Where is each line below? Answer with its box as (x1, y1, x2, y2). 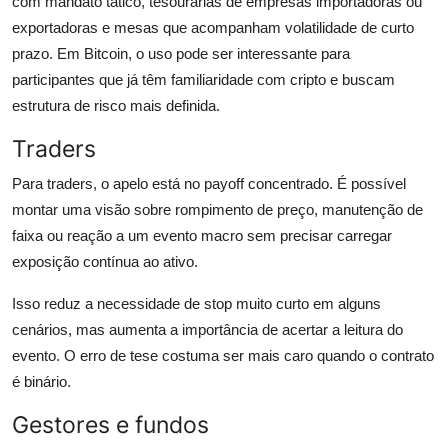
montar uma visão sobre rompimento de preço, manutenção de (12, 201, 423, 219)
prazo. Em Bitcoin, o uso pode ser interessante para (12, 45, 350, 63)
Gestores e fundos (12, 410, 209, 440)
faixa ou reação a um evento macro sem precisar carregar (12, 227, 392, 245)
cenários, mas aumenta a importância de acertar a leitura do (12, 321, 403, 339)
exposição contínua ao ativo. (12, 253, 198, 271)
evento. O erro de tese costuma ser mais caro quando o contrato (12, 347, 434, 365)
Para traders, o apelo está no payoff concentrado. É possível (12, 175, 406, 193)
